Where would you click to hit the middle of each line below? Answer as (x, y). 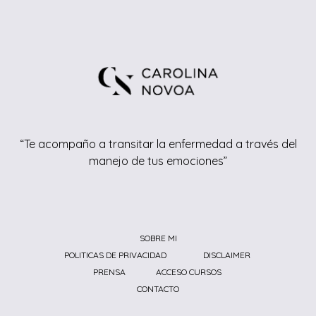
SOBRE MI (158, 238)
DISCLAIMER (226, 255)
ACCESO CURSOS (188, 272)
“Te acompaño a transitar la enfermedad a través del (158, 144)
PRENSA (109, 272)
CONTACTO (158, 289)
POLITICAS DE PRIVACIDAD (116, 255)
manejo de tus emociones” (158, 161)
